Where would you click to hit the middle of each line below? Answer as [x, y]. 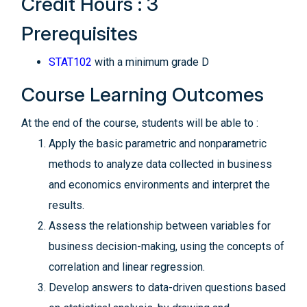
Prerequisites [79, 34]
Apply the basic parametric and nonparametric [158, 144]
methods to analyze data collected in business [160, 164]
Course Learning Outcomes [143, 95]
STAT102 [70, 62]
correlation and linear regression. [127, 267]
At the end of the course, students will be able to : [140, 123]
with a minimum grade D [150, 62]
